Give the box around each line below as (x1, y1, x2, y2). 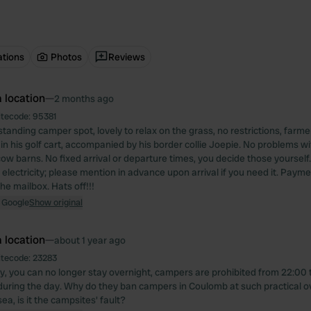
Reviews (108, 51, 145, 63)
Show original (29, 196, 83, 208)
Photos (51, 51, 82, 63)
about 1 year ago (54, 234, 126, 246)
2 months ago (54, 92, 114, 105)
